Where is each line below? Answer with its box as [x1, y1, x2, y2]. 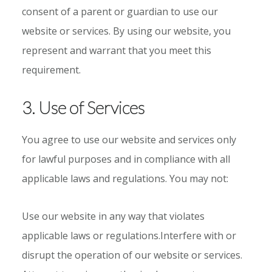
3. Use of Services [21, 97, 144, 118]
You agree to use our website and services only [21, 132, 236, 146]
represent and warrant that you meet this [21, 43, 211, 57]
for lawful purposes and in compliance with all [21, 152, 230, 166]
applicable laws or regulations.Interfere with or [21, 228, 236, 242]
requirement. [21, 63, 81, 76]
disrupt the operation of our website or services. [21, 248, 242, 262]
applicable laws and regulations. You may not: [21, 171, 228, 185]
